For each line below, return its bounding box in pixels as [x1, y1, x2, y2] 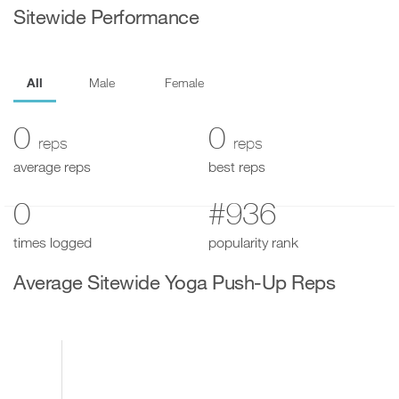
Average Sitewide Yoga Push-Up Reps [13, 271, 335, 295]
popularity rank [208, 234, 298, 251]
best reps [208, 159, 265, 175]
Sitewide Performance [13, 5, 199, 29]
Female [165, 75, 204, 91]
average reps [13, 159, 91, 175]
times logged [13, 234, 92, 251]
